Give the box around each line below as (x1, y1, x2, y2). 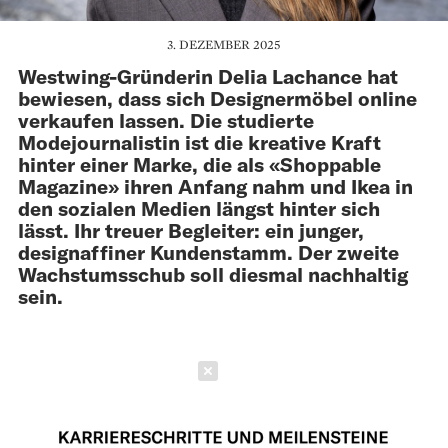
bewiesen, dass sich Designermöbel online (18, 85, 417, 110)
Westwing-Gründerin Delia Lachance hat (18, 63, 398, 88)
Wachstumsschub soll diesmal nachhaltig (18, 261, 408, 286)
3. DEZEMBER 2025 (167, 35, 281, 53)
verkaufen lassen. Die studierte (18, 107, 314, 132)
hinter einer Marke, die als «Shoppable (18, 151, 381, 176)
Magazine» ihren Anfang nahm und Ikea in (18, 173, 413, 198)
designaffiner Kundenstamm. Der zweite (18, 239, 399, 264)
